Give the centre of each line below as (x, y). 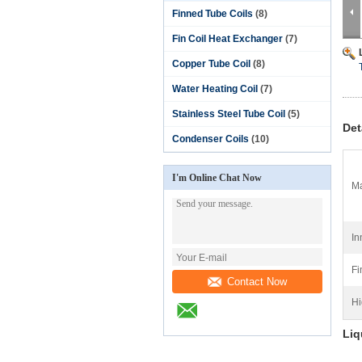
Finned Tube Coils (213, 14)
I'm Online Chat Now (217, 178)
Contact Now (257, 281)
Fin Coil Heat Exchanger (227, 39)
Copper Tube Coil (211, 64)
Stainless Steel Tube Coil (229, 114)
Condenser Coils (210, 139)
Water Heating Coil (215, 89)
